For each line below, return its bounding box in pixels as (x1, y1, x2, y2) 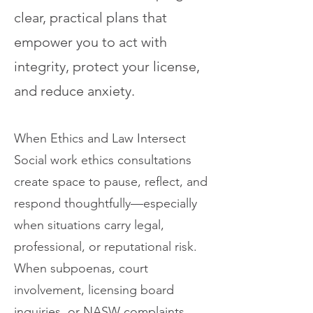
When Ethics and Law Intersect (14, 131, 186, 146)
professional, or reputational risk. (14, 239, 197, 254)
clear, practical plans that (14, 9, 167, 26)
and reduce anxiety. (14, 82, 135, 99)
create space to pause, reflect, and (14, 174, 208, 189)
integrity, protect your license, (14, 58, 200, 75)
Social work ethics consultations (14, 152, 191, 168)
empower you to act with (14, 34, 167, 50)
